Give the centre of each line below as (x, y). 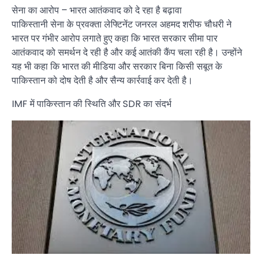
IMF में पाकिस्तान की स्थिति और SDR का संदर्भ (92, 104)
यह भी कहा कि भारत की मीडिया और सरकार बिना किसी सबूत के (117, 66)
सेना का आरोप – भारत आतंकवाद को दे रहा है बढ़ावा (97, 10)
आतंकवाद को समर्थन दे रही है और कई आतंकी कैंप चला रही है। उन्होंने (127, 52)
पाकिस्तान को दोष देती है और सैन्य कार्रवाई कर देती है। (102, 80)
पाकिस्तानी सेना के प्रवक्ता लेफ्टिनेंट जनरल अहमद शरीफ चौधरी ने (122, 24)
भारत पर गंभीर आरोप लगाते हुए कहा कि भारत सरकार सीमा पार (115, 38)
